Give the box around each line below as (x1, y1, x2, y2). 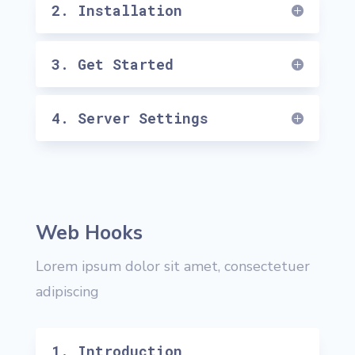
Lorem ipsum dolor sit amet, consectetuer (35, 257, 310, 277)
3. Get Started (51, 55, 174, 74)
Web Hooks (35, 219, 143, 247)
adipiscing (35, 282, 99, 302)
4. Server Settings (51, 109, 208, 128)
